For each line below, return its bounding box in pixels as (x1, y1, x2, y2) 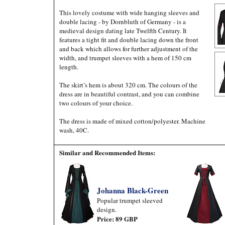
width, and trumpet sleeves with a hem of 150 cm (59, 53, 191, 62)
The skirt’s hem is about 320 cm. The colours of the (59, 80, 197, 89)
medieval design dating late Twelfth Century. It (59, 26, 187, 35)
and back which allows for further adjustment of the (59, 44, 198, 53)
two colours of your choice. (59, 98, 133, 107)
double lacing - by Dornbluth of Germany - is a (59, 17, 186, 26)
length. (59, 62, 78, 71)
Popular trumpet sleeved (97, 196, 163, 205)
